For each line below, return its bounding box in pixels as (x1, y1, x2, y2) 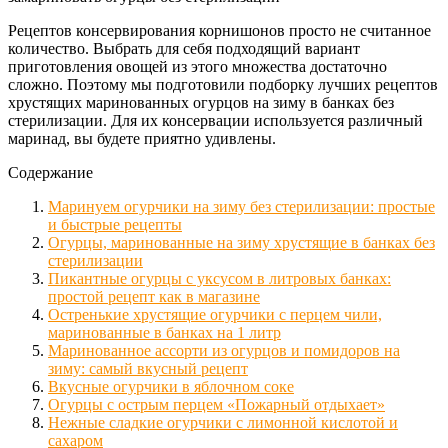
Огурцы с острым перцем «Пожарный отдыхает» (48, 395, 385, 413)
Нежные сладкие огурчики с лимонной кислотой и (48, 413, 398, 431)
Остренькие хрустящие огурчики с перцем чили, (48, 305, 382, 323)
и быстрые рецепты (48, 215, 182, 233)
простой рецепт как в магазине (48, 287, 260, 305)
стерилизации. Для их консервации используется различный (8, 111, 423, 129)
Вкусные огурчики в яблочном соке (48, 377, 294, 395)
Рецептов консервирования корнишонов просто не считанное (8, 21, 431, 39)
